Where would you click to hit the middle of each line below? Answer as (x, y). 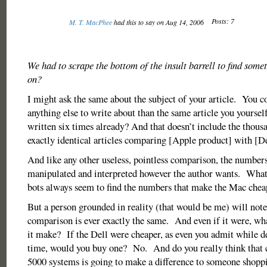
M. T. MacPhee (90, 22)
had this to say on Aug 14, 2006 (159, 22)
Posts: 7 (223, 21)
